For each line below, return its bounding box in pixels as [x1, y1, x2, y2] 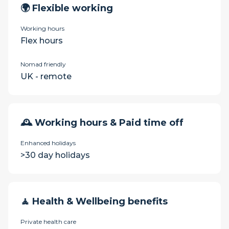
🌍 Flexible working [20, 3, 113, 14]
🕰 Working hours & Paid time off [20, 117, 184, 128]
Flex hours [20, 36, 63, 45]
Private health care [20, 218, 76, 225]
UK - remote [20, 72, 72, 81]
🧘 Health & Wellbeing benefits [20, 196, 168, 207]
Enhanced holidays [20, 139, 76, 147]
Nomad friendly [20, 60, 66, 68]
